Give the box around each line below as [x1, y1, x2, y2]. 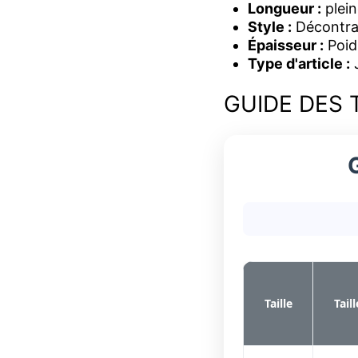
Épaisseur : [248, 37, 324, 54]
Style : [248, 18, 292, 36]
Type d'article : [248, 55, 350, 73]
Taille [264, 296, 292, 312]
